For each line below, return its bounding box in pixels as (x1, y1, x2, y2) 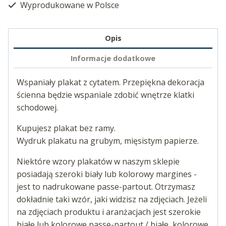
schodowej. (17, 102, 58, 114)
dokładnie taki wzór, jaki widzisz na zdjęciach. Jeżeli (17, 194, 207, 205)
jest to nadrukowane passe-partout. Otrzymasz (17, 181, 195, 193)
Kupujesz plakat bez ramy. (17, 123, 116, 134)
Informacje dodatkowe (71, 53, 155, 64)
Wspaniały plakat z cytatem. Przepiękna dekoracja (17, 77, 204, 88)
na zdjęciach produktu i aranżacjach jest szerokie (17, 206, 201, 218)
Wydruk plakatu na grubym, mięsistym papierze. (17, 135, 199, 147)
